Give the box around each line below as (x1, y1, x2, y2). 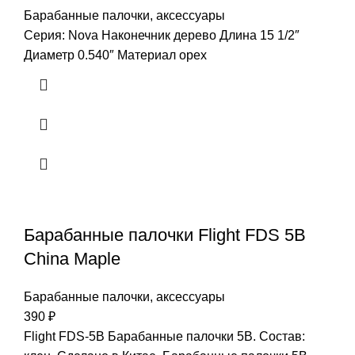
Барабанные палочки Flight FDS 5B (24, 224, 306, 245)
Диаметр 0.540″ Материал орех (24, 48, 207, 62)
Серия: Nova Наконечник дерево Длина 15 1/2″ (24, 28, 300, 42)
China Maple (24, 248, 120, 269)
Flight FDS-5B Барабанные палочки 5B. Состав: (24, 329, 305, 343)
